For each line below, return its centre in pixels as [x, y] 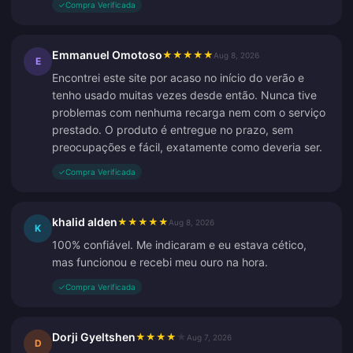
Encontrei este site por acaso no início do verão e [178, 78]
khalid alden [85, 222]
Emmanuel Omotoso [107, 55]
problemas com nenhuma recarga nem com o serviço [189, 112]
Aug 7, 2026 [209, 337]
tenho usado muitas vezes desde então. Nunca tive [184, 95]
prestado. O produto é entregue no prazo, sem [173, 130]
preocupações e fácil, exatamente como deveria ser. [187, 147]
